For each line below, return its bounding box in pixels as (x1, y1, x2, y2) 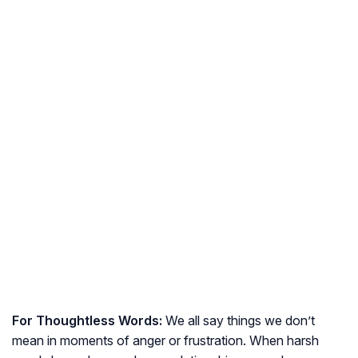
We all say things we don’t (162, 312, 315, 329)
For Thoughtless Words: (12, 312, 162, 329)
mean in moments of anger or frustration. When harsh (12, 332, 319, 349)
